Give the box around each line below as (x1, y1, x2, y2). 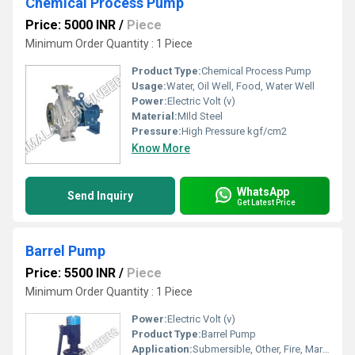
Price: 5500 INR (25, 265, 116, 281)
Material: (132, 110, 177, 122)
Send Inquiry (67, 189, 133, 202)
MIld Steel (177, 110, 223, 122)
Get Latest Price (237, 197, 296, 207)
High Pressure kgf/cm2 (181, 125, 287, 137)
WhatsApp (237, 185, 289, 198)
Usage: (132, 80, 166, 92)
